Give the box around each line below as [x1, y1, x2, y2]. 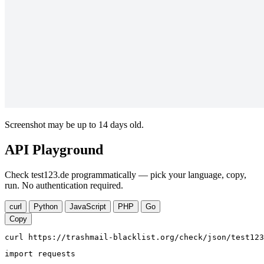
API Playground [5, 142, 103, 158]
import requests [5, 249, 75, 259]
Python [34, 202, 58, 212]
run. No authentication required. [5, 180, 123, 191]
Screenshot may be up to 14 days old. [5, 120, 144, 130]
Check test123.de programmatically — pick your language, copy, [5, 170, 246, 180]
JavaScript [70, 202, 106, 212]
